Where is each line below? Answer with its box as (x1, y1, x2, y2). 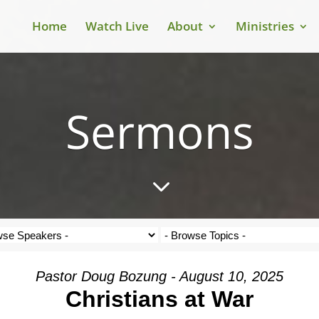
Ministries (236, 18, 294, 34)
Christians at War (66, 286, 253, 312)
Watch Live (85, 18, 149, 34)
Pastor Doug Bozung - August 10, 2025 (36, 268, 283, 284)
